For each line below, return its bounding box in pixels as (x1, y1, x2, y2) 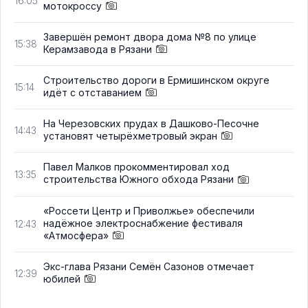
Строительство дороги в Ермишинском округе (43, 74, 269, 87)
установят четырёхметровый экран (43, 130, 217, 142)
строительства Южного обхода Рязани (43, 173, 234, 186)
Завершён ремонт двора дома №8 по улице (43, 30, 256, 43)
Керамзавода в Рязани (43, 43, 152, 55)
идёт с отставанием (43, 87, 142, 99)
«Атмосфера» (43, 229, 109, 241)
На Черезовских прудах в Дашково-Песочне (43, 118, 259, 130)
